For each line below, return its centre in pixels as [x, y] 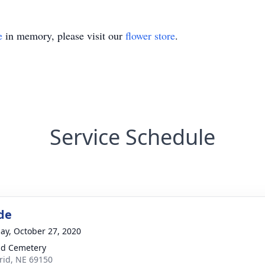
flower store [150, 35]
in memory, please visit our [64, 35]
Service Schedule [132, 137]
